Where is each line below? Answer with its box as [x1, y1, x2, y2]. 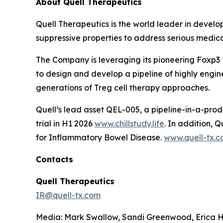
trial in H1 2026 [36, 118, 95, 128]
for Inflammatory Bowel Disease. [36, 132, 164, 142]
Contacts [36, 154, 73, 164]
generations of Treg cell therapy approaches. [36, 83, 210, 93]
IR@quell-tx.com [36, 190, 101, 200]
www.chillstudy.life [95, 118, 164, 128]
